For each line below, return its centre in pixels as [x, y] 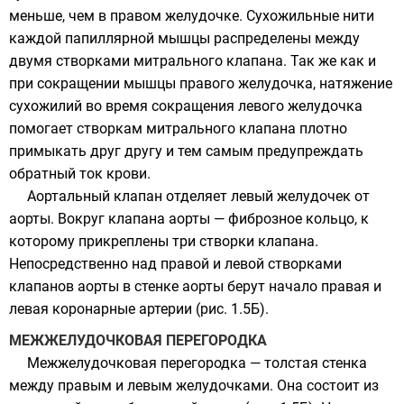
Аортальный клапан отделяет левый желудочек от [198, 197]
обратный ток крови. [80, 174]
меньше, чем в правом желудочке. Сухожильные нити [192, 16]
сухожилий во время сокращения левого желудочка [186, 106]
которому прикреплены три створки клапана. [164, 242]
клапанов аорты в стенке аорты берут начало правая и [195, 287]
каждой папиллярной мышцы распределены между [184, 39]
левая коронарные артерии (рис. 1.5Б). [139, 309]
